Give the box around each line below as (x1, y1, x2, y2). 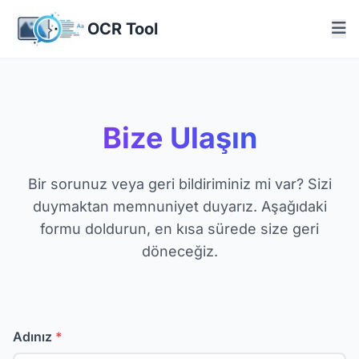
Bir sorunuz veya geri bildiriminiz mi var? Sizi (27, 175, 332, 192)
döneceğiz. (141, 242, 218, 260)
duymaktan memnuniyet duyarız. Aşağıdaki (32, 197, 327, 215)
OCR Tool (87, 18, 158, 38)
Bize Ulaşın (102, 119, 257, 155)
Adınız (13, 328, 55, 345)
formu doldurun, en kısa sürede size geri (40, 220, 319, 237)
